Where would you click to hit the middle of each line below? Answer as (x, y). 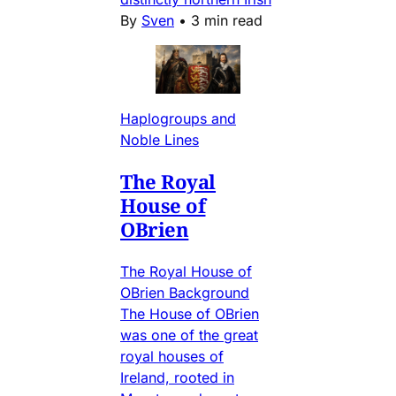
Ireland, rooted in (177, 377)
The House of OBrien (190, 313)
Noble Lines (160, 139)
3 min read (227, 20)
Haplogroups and (178, 118)
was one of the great (189, 335)
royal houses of (172, 356)
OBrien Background (185, 292)
